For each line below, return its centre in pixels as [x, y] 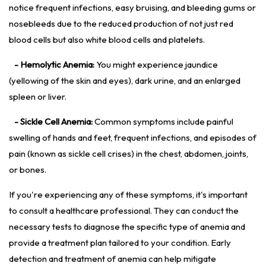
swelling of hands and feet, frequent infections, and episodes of [133, 138]
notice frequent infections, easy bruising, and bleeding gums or [132, 8]
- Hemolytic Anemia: [54, 65]
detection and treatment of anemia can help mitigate [113, 259]
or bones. [28, 170]
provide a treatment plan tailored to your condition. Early [120, 243]
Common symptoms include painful [163, 122]
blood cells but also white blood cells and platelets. [107, 40]
